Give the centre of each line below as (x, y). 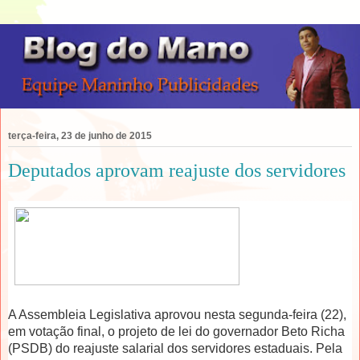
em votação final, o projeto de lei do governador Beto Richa (176, 332)
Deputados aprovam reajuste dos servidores (177, 170)
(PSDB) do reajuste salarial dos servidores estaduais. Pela (175, 349)
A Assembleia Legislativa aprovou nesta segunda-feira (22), (177, 315)
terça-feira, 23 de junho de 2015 (80, 136)
